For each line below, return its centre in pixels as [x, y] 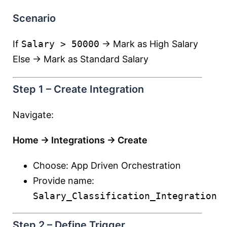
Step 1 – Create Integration [78, 89]
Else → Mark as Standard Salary [81, 59]
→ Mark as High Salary [149, 44]
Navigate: [33, 115]
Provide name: [64, 181]
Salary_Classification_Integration [125, 196]
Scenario [34, 18]
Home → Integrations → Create [80, 140]
